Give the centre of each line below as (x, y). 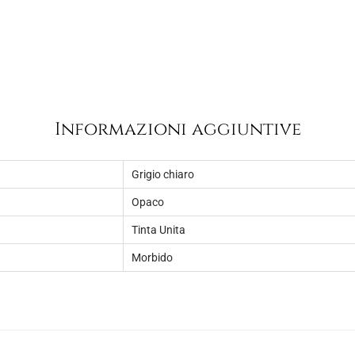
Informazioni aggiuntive (177, 129)
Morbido (152, 258)
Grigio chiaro (163, 174)
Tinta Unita (158, 230)
